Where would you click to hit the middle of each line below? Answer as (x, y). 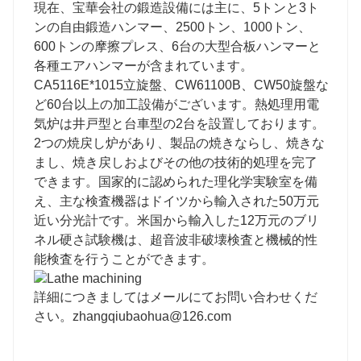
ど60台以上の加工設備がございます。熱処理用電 (176, 105)
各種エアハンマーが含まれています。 (143, 66)
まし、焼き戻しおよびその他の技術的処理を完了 (176, 163)
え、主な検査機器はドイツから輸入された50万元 (176, 201)
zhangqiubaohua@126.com (152, 317)
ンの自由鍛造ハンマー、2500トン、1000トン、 (172, 27)
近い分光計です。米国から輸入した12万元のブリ (176, 221)
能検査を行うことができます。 (124, 259)
